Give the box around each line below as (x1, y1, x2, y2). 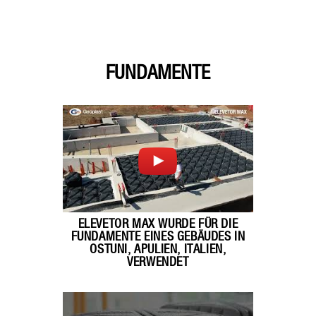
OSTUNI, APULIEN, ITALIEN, (90, 243, 226, 256)
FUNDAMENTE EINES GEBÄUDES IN (71, 231, 245, 243)
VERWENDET (127, 256, 189, 269)
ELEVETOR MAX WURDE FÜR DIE (78, 218, 238, 231)
